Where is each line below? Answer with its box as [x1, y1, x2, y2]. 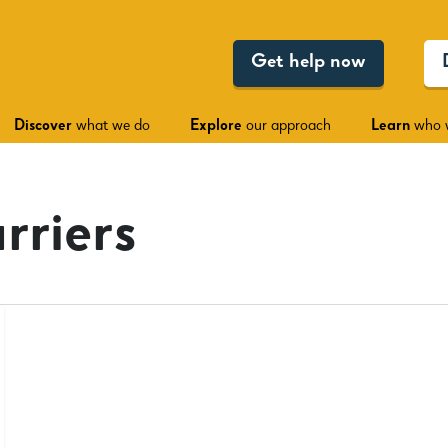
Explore [190, 118, 242, 135]
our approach [242, 118, 331, 135]
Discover [14, 118, 72, 135]
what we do [72, 118, 150, 135]
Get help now [251, 53, 366, 74]
